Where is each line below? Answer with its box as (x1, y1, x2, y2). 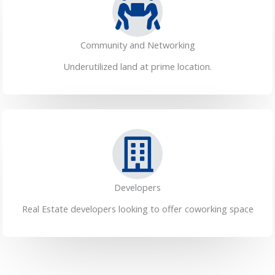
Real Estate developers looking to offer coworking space (21, 203, 254, 215)
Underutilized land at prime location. (63, 60, 212, 73)
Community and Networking (80, 39, 195, 52)
